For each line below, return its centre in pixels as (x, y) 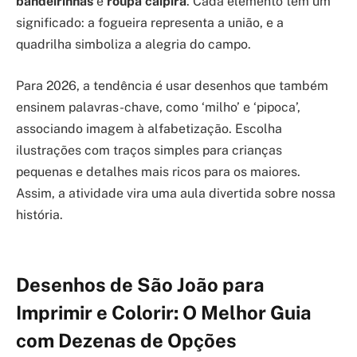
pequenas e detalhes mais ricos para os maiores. (158, 171)
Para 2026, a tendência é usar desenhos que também (172, 85)
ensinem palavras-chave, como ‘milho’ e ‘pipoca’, (158, 107)
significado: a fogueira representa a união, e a (150, 23)
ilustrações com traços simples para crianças (149, 150)
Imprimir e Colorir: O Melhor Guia (164, 312)
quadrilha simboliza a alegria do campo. (133, 45)
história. (39, 214)
